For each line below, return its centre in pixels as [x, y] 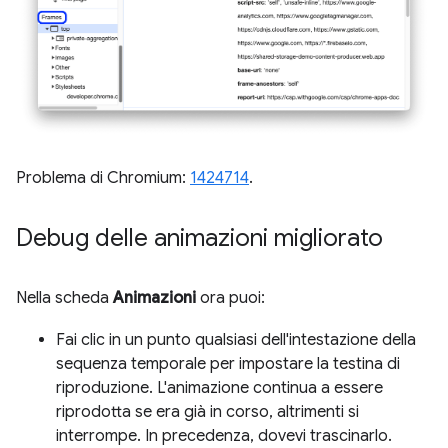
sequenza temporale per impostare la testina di [228, 364]
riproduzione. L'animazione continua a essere [219, 388]
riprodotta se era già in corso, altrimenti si [207, 412]
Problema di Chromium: [103, 178]
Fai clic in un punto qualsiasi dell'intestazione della [236, 340]
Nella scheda [64, 298]
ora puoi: [230, 298]
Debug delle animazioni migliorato [199, 238]
